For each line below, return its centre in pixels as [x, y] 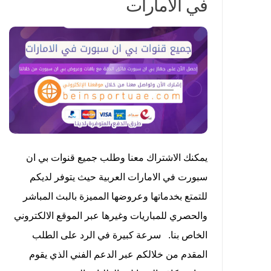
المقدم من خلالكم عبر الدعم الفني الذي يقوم [118, 254]
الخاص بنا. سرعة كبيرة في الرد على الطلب [119, 235]
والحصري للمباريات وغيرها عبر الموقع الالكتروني [110, 215]
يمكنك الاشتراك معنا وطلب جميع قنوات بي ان [116, 157]
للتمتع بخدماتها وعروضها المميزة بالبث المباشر [115, 196]
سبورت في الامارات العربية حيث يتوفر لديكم [118, 177]
